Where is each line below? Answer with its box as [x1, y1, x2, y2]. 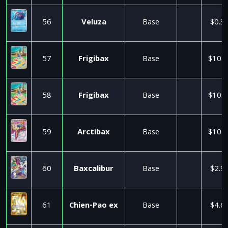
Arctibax [77, 126, 110, 139]
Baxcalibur [74, 163, 113, 176]
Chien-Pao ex [69, 199, 118, 213]
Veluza [81, 16, 106, 30]
